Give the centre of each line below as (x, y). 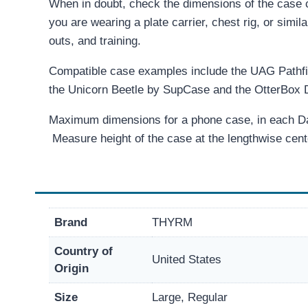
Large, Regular (190, 297)
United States (187, 259)
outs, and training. (95, 41)
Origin (71, 268)
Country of (84, 251)
